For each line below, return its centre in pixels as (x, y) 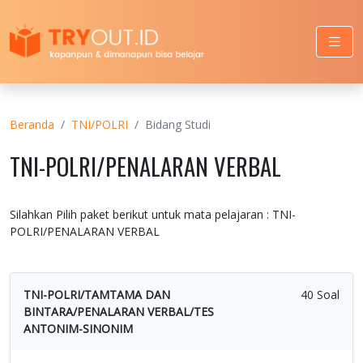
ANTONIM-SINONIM (78, 328)
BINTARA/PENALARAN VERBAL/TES (119, 311)
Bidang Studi (178, 124)
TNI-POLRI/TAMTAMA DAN (97, 294)
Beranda (32, 124)
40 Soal (320, 294)
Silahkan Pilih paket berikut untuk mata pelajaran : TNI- (153, 214)
